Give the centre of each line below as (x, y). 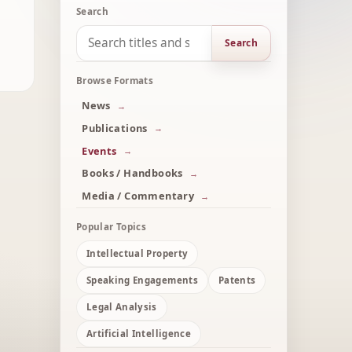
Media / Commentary (138, 196)
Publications (115, 128)
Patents (237, 280)
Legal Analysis (122, 307)
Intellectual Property (137, 254)
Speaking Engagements (142, 280)
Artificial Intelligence (139, 334)
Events (99, 150)
